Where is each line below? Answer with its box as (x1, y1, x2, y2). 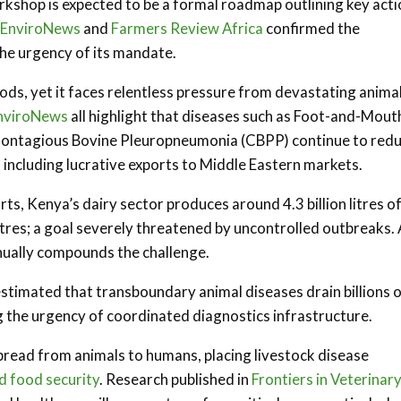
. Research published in (99, 370, 252, 388)
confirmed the (263, 19, 360, 38)
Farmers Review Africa (111, 19, 263, 38)
